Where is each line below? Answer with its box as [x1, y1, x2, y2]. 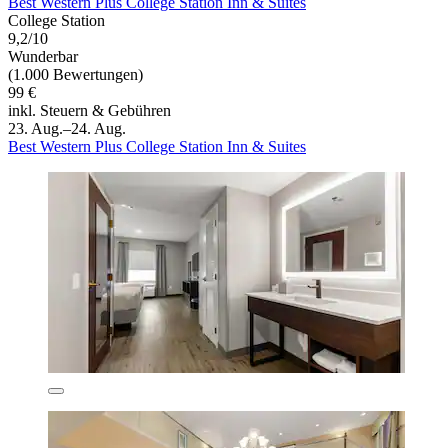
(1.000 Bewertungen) [8, 66, 143, 84]
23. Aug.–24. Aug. [8, 120, 126, 138]
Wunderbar [8, 48, 78, 66]
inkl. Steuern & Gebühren [8, 102, 171, 120]
